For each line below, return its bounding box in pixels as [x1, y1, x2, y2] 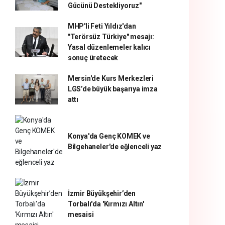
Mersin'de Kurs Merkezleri [67, 74, 154, 82]
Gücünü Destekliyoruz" [67, 2, 142, 10]
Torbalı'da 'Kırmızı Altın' [67, 200, 144, 208]
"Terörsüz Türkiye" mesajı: [67, 33, 154, 41]
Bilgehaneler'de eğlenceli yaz [67, 142, 162, 151]
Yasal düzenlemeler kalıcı [67, 43, 151, 51]
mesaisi [67, 210, 94, 218]
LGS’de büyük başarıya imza [67, 85, 158, 93]
